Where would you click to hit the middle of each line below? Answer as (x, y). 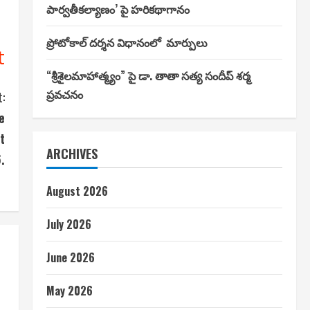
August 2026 (77, 191)
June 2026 (70, 257)
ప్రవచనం (64, 94)
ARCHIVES (72, 154)
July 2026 (69, 224)
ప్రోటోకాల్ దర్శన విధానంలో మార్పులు (127, 42)
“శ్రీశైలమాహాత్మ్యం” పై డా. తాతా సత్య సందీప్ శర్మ (148, 75)
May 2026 (69, 291)
